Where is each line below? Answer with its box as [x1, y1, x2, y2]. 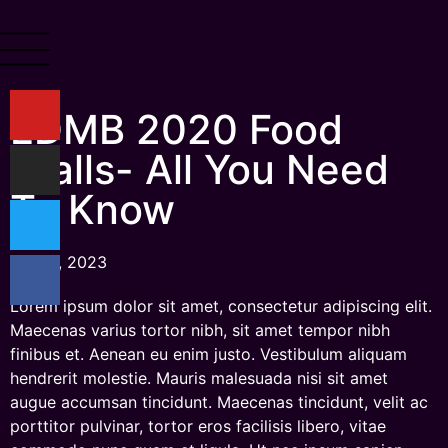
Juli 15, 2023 [10, 252, 107, 272]
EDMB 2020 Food [10, 105, 343, 154]
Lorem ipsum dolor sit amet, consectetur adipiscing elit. [10, 296, 432, 316]
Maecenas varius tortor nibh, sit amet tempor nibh [10, 320, 390, 340]
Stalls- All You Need [10, 145, 389, 194]
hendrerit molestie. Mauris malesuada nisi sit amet [10, 368, 388, 388]
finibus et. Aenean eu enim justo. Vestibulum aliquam [10, 344, 407, 364]
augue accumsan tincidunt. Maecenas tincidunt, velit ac [10, 392, 428, 412]
